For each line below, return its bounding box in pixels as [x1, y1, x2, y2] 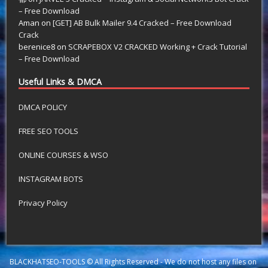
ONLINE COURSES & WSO [19, 149, 109, 160]
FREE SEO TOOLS [19, 125, 79, 136]
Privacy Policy [19, 197, 68, 208]
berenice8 [19, 41, 56, 52]
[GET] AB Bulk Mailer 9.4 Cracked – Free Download [53, 17, 232, 28]
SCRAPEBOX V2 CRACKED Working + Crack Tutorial [68, 41, 248, 52]
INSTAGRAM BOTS [19, 173, 84, 184]
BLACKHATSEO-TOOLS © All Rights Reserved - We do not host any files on [10, 256, 257, 267]
